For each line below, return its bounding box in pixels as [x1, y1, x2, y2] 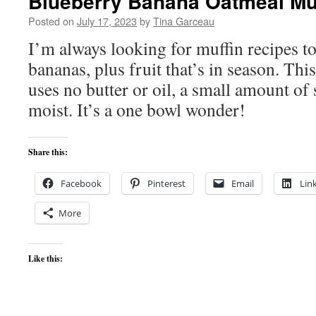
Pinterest [147, 177, 186, 190]
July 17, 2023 [77, 13, 137, 28]
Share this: [28, 146, 68, 158]
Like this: [28, 253, 63, 265]
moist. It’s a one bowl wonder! [28, 97, 245, 121]
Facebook [61, 177, 102, 190]
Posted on [28, 13, 74, 28]
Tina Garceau [153, 13, 214, 28]
